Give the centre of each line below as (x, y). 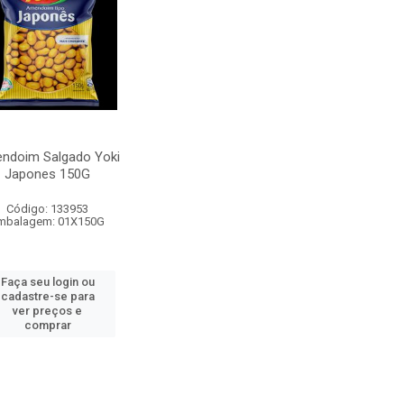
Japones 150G (48, 174)
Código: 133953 (48, 209)
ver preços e (48, 311)
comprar (47, 325)
